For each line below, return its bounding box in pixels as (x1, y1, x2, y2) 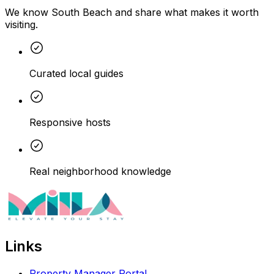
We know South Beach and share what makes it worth (5, 6, 259, 18)
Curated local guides (29, 67, 124, 80)
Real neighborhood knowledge (29, 165, 171, 177)
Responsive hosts (29, 116, 111, 128)
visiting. (5, 18, 38, 31)
